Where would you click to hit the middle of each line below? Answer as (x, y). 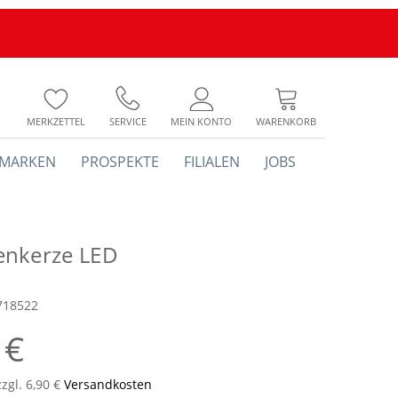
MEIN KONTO (201, 121)
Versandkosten (108, 384)
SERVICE (128, 121)
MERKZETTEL (56, 121)
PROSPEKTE (120, 162)
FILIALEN (212, 162)
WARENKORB (286, 121)
